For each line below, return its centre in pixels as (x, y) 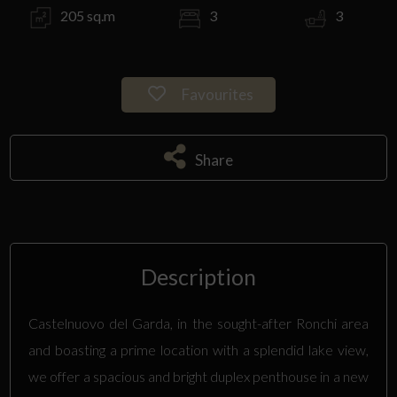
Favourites (216, 94)
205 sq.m (87, 16)
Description (198, 276)
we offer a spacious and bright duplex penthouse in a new (198, 376)
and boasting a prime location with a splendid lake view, (198, 350)
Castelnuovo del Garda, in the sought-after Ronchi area (198, 323)
